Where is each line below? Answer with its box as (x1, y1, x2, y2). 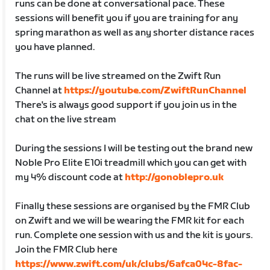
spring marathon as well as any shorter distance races (15, 27, 255, 39)
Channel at (15, 84, 64, 96)
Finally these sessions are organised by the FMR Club (15, 200, 251, 212)
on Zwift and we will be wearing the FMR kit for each (15, 215, 245, 227)
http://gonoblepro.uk (125, 171, 225, 183)
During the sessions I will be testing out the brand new (15, 142, 253, 154)
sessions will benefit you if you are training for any (15, 12, 239, 24)
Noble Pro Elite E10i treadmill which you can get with (15, 157, 247, 169)
